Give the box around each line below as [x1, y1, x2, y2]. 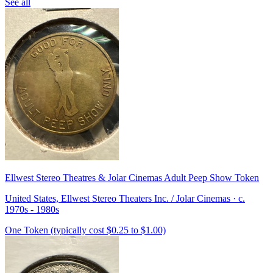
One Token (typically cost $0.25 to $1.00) [5, 224, 166, 235]
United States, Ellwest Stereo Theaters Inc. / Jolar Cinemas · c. [5, 193, 245, 204]
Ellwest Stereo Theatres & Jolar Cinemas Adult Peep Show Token [5, 172, 259, 183]
